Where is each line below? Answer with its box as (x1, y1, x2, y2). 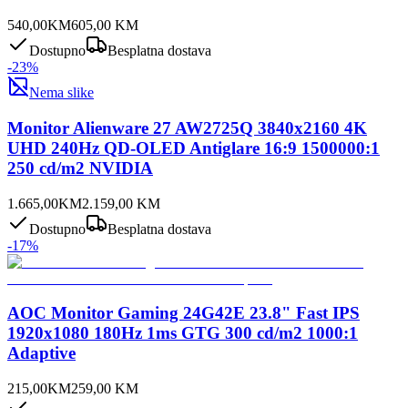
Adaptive (7, 343, 76, 363)
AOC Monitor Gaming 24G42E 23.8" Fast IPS (7, 303, 360, 323)
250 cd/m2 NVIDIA (7, 158, 153, 178)
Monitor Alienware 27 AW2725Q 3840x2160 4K (7, 117, 367, 138)
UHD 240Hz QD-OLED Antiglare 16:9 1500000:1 (7, 138, 380, 158)
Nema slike (29, 85, 94, 101)
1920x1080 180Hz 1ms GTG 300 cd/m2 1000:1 (7, 323, 358, 343)
